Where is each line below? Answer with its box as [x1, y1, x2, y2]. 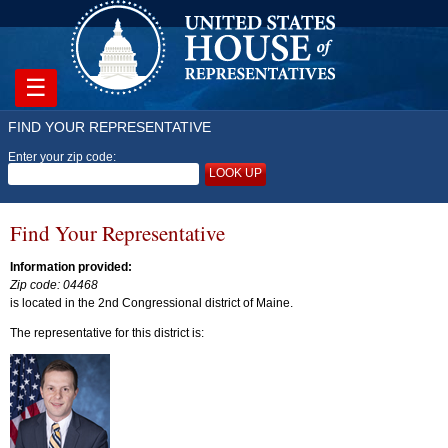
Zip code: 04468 [10, 277, 98, 292]
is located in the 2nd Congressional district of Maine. [10, 295, 293, 310]
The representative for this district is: [10, 325, 204, 340]
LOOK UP [209, 166, 262, 180]
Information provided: [10, 259, 132, 274]
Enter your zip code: [8, 150, 116, 164]
